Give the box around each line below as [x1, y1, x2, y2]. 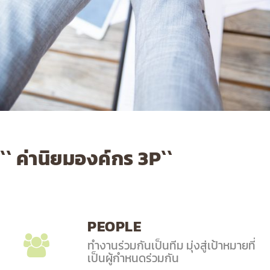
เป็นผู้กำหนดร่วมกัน [87, 250, 179, 267]
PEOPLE [87, 216, 141, 237]
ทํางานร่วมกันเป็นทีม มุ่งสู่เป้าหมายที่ [87, 237, 256, 254]
